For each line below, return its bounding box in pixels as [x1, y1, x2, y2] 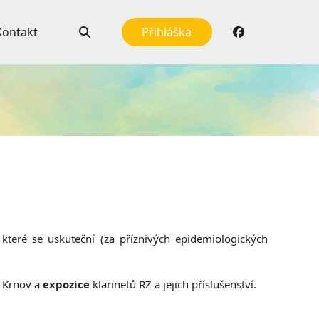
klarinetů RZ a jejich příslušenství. [90, 277, 256, 291]
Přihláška [142, 24, 192, 40]
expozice [43, 277, 90, 291]
